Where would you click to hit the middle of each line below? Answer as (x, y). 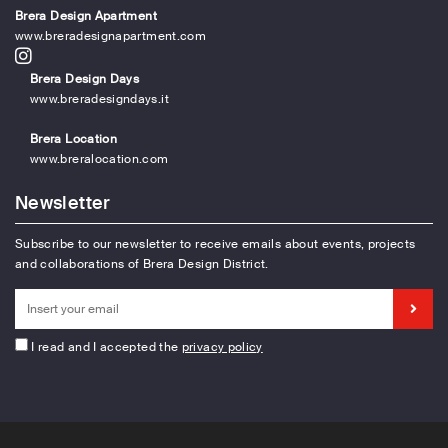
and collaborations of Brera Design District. (142, 264)
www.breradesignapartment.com (111, 36)
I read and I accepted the (103, 347)
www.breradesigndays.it (99, 99)
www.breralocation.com (99, 159)
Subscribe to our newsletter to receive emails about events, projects (215, 244)
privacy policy (222, 347)
